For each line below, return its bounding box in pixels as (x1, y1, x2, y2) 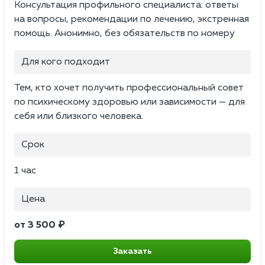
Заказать (113, 247, 152, 256)
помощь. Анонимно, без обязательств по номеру (14, 29, 235, 39)
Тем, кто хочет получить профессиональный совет (14, 83, 244, 93)
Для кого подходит (21, 57, 110, 67)
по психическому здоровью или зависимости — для (14, 98, 245, 108)
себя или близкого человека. (14, 112, 143, 122)
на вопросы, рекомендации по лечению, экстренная (14, 15, 249, 25)
